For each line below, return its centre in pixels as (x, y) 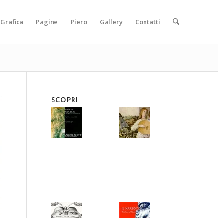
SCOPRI (65, 100)
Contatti (147, 22)
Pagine (47, 22)
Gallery (111, 22)
